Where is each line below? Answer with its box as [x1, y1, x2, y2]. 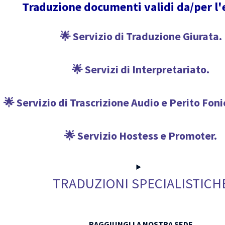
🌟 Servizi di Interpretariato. [72, 62, 209, 76]
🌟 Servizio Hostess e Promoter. [64, 129, 217, 143]
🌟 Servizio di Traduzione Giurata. [59, 29, 222, 43]
